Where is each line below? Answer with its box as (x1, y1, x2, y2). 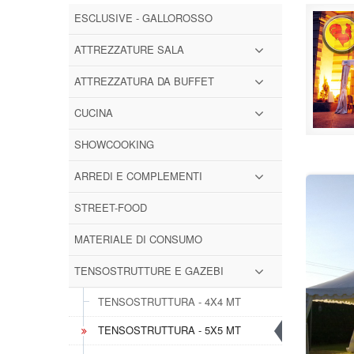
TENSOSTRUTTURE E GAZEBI (74, 263, 224, 278)
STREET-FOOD (74, 200, 147, 215)
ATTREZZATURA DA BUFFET (74, 73, 214, 88)
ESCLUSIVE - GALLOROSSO (74, 10, 213, 25)
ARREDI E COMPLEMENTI (74, 168, 202, 183)
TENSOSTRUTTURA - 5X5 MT (98, 322, 241, 337)
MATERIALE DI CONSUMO (74, 232, 202, 247)
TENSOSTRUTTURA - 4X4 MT (98, 294, 241, 309)
